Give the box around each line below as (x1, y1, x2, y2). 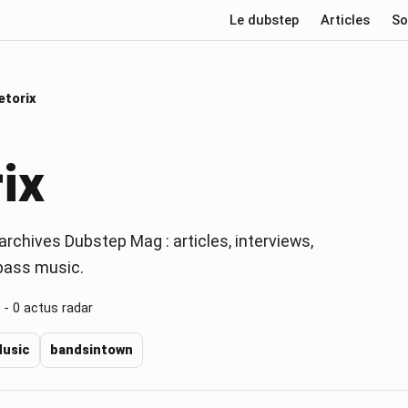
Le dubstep (229, 12, 299, 28)
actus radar (20, 299, 93, 316)
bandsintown (50, 342, 133, 358)
